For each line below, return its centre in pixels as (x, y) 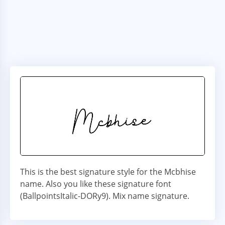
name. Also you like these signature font (96, 184)
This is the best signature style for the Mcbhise (108, 172)
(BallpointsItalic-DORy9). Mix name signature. (105, 196)
